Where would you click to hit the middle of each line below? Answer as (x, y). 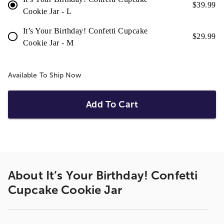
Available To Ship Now (45, 75)
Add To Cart (112, 105)
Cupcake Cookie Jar (65, 190)
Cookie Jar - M (48, 43)
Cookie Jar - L (47, 11)
